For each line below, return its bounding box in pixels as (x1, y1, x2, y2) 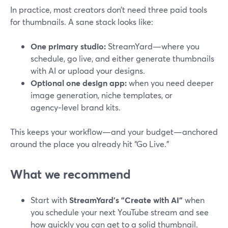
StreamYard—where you (106, 41, 199, 51)
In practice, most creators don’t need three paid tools (10, 4, 207, 15)
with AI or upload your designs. (31, 65, 145, 76)
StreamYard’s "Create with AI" (69, 194, 183, 205)
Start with (31, 194, 69, 205)
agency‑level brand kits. (31, 102, 121, 112)
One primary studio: (31, 41, 106, 51)
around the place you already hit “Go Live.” (10, 138, 169, 149)
